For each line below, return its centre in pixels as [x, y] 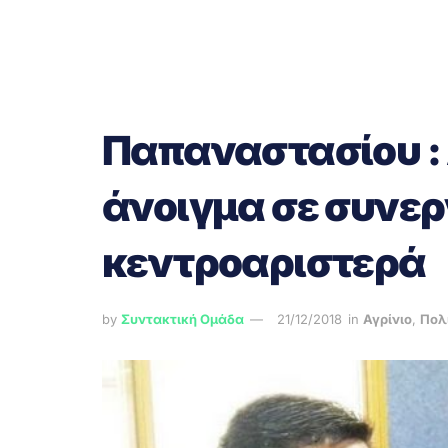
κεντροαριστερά [264, 262]
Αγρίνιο [387, 318]
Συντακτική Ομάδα [182, 318]
